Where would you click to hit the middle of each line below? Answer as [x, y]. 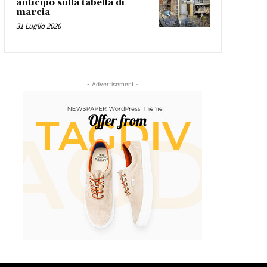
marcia [33, 13]
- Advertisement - [113, 84]
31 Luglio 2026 [38, 26]
